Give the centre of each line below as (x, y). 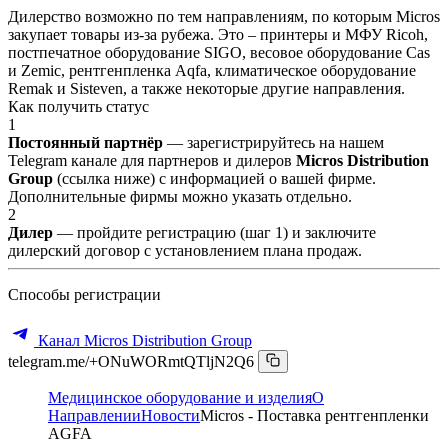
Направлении (94, 415)
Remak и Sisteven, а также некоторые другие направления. (206, 88)
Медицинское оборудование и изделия (180, 397)
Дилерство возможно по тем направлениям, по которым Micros (224, 16)
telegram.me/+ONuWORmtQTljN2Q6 (131, 361)
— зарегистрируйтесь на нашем (273, 142)
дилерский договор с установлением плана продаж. (185, 250)
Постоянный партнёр (85, 142)
